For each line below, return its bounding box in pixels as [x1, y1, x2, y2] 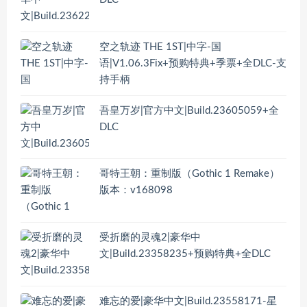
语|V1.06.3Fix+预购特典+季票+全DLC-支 [99, 58, 286, 69]
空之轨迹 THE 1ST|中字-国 [99, 42, 221, 53]
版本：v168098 [99, 185, 173, 196]
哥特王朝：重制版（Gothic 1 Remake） [99, 169, 280, 180]
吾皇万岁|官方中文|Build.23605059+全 [99, 105, 279, 116]
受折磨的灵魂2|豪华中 [99, 232, 201, 243]
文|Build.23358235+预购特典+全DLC [99, 249, 271, 260]
